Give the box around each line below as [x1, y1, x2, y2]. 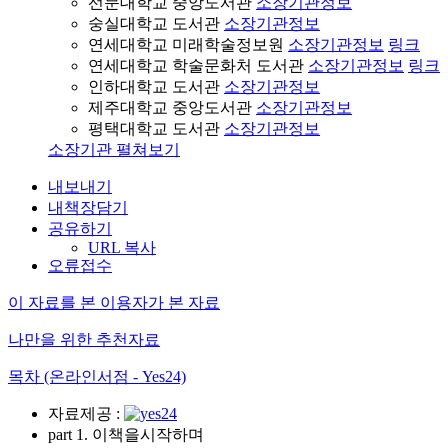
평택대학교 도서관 [88, 120, 224, 137]
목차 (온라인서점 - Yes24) [8, 368, 186, 385]
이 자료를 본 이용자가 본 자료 [8, 294, 220, 311]
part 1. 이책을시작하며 [48, 426, 204, 443]
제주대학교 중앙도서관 [88, 99, 256, 116]
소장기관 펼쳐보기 [48, 141, 180, 158]
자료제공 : [48, 405, 124, 422]
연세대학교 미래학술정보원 [88, 36, 288, 53]
